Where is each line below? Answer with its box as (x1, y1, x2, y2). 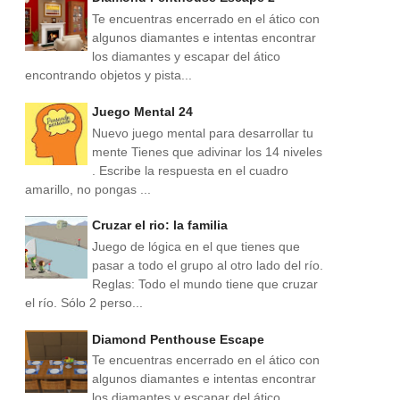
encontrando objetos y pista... (25, 68, 192, 83)
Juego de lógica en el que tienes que (92, 238, 300, 254)
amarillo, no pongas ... (25, 181, 151, 196)
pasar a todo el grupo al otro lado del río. (92, 257, 323, 272)
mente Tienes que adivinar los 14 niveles (92, 144, 322, 159)
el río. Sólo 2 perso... (25, 295, 143, 310)
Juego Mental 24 (92, 104, 193, 119)
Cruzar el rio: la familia (92, 218, 228, 233)
